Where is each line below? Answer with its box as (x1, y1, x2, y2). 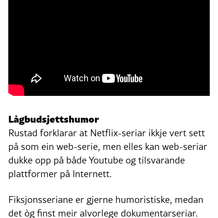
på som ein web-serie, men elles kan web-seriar (8, 140, 207, 154)
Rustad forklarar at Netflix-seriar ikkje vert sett (8, 126, 205, 140)
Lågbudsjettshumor (8, 111, 99, 126)
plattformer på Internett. (8, 167, 111, 181)
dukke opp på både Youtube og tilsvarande (8, 153, 185, 167)
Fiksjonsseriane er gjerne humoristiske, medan (8, 193, 203, 207)
